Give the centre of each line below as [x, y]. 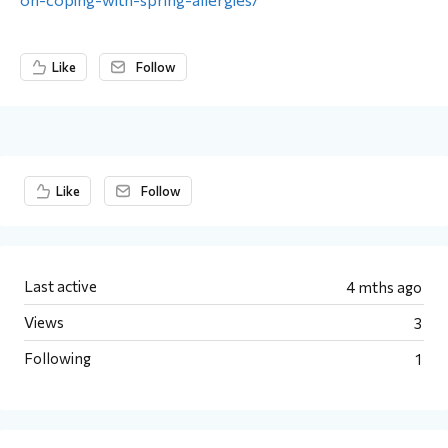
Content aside [76, 177]
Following [57, 358]
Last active [60, 286]
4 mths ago [384, 287]
